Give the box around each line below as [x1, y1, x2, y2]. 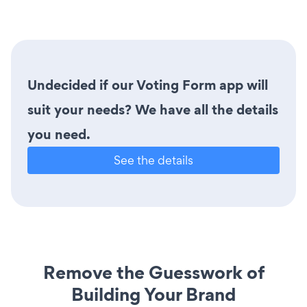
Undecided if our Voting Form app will [27, 75, 268, 95]
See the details [114, 151, 193, 168]
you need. [27, 124, 90, 144]
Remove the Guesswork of [42, 259, 265, 285]
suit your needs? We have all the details [27, 99, 278, 119]
